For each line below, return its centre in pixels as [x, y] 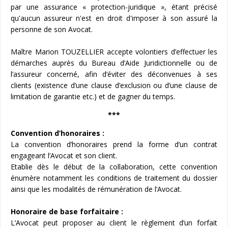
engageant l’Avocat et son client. [64, 155]
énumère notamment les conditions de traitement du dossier [114, 178]
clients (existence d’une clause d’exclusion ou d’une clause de [114, 85]
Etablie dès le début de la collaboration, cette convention [114, 166]
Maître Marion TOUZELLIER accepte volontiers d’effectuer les [114, 51]
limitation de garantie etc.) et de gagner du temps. [93, 96]
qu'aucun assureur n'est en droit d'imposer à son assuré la [114, 18]
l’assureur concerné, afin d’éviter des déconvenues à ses [114, 74]
